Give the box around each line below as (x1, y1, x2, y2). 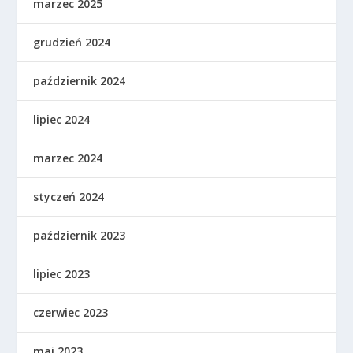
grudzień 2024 (33, 34, 111, 50)
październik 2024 (33, 72, 126, 88)
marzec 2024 (33, 150, 103, 165)
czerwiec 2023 (33, 304, 109, 320)
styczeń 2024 (33, 188, 105, 204)
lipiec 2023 (33, 266, 91, 281)
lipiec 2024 (33, 111, 91, 127)
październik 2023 (33, 227, 126, 243)
